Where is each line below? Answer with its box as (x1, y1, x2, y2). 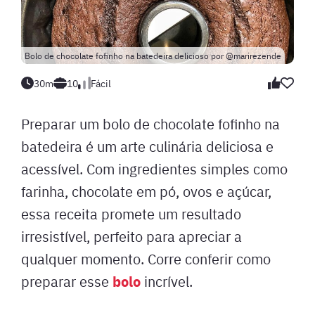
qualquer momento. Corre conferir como (21, 249, 271, 268)
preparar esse (21, 271, 112, 290)
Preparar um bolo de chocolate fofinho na (21, 114, 280, 133)
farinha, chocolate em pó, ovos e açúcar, (21, 181, 271, 200)
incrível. (141, 271, 196, 290)
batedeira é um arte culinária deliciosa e (21, 136, 274, 155)
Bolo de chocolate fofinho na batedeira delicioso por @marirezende (25, 50, 281, 61)
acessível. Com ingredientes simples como (21, 159, 288, 178)
